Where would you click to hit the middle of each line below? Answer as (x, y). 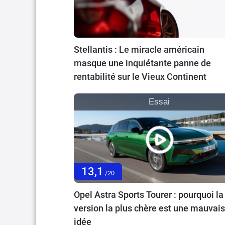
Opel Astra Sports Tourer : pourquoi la (149, 194)
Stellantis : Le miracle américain (139, 49)
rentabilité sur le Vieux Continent (140, 76)
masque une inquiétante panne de (142, 63)
